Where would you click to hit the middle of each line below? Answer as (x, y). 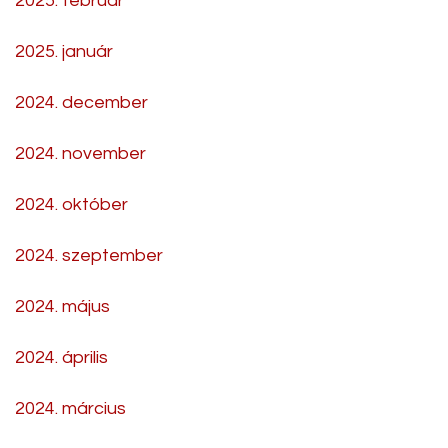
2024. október (71, 204)
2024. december (81, 102)
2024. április (61, 357)
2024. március (70, 408)
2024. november (80, 153)
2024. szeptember (89, 255)
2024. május (62, 306)
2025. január (64, 51)
